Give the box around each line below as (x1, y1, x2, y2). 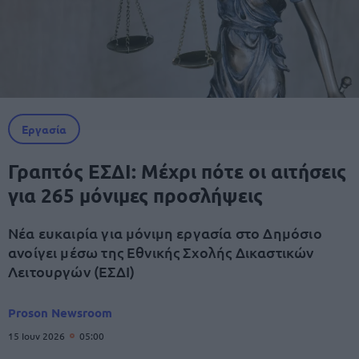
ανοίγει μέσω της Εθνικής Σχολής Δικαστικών (8, 243, 314, 261)
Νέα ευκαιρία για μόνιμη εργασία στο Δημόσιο (8, 224, 322, 242)
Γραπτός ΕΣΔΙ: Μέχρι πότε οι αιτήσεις (8, 159, 346, 184)
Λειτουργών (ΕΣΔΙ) (8, 262, 135, 280)
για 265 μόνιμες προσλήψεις (8, 183, 263, 208)
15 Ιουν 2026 (8, 329, 67, 342)
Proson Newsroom (8, 305, 112, 321)
